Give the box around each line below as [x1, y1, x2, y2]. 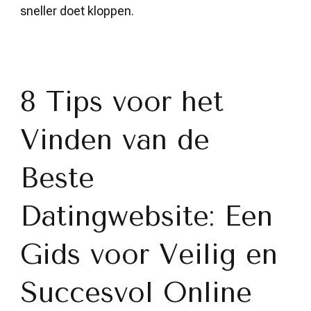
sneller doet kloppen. [20, 3, 134, 18]
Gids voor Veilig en [20, 238, 278, 271]
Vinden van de [20, 124, 210, 156]
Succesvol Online [20, 276, 252, 309]
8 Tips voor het [20, 85, 224, 118]
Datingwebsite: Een [20, 200, 273, 233]
